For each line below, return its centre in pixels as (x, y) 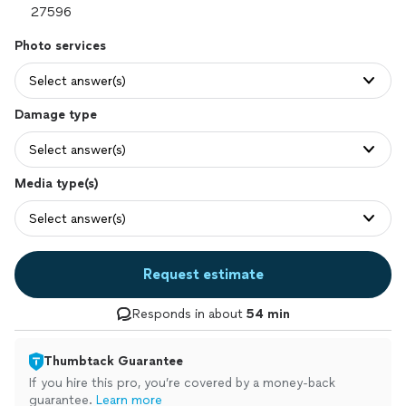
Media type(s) (56, 184)
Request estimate (203, 274)
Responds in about (189, 314)
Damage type (56, 115)
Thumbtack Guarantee (113, 361)
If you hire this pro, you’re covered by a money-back (182, 383)
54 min (268, 314)
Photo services (60, 46)
